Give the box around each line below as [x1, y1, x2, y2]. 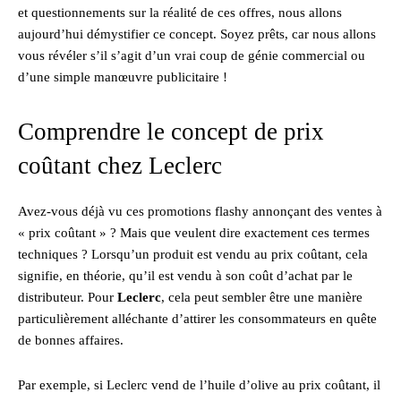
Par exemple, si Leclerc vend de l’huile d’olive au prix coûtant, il [18, 377, 380, 392]
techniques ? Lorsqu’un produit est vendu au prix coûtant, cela [18, 246, 368, 261]
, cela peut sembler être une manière [161, 289, 363, 304]
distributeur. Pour [18, 289, 117, 304]
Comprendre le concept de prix [18, 117, 324, 145]
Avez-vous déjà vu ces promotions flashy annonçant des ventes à [18, 203, 382, 218]
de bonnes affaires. [18, 332, 124, 347]
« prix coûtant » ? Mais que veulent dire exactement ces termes [18, 225, 370, 240]
